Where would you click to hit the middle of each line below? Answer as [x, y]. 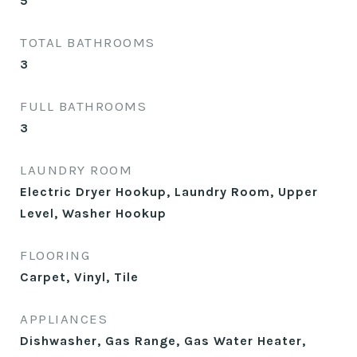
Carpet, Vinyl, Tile [79, 277]
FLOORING [55, 255]
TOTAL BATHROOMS [88, 42]
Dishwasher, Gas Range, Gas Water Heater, [163, 341]
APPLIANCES [64, 319]
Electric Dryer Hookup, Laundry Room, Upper [169, 192]
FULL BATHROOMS [83, 106]
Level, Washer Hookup [93, 213]
